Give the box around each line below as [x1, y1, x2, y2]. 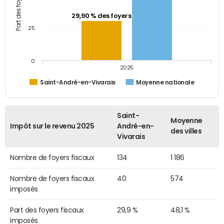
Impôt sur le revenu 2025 [10, 122, 94, 129]
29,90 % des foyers [71, 12, 131, 19]
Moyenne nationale [136, 79, 194, 86]
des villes [170, 127, 202, 134]
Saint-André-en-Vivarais [40, 78, 116, 85]
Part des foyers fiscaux [10, 206, 84, 213]
